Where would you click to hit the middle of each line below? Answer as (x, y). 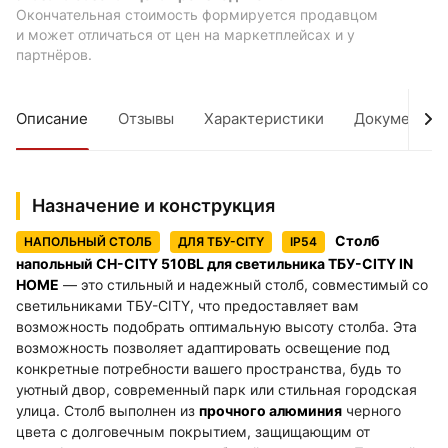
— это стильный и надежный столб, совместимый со (243, 284)
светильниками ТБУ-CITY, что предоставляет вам (187, 305)
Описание (52, 118)
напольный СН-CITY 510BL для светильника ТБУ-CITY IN (214, 263)
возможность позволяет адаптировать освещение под (203, 347)
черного (371, 410)
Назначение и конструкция (153, 205)
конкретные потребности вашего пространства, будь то (208, 368)
